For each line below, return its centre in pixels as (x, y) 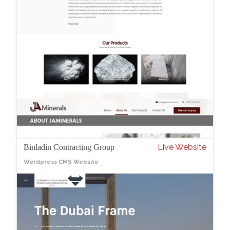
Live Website (182, 147)
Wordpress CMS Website (61, 162)
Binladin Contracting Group (69, 147)
